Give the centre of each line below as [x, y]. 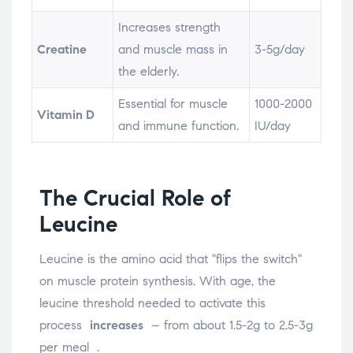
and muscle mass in [173, 50]
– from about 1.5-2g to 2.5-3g [228, 325]
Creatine [62, 50]
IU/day [273, 126]
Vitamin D [66, 115]
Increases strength [170, 28]
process [65, 325]
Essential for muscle [173, 104]
